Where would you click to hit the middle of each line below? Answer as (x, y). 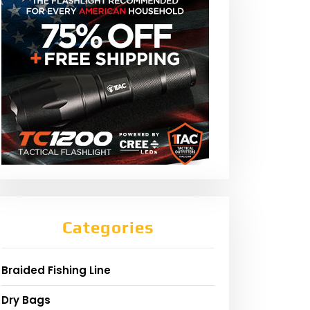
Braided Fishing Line (56, 271)
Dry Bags (26, 300)
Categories (108, 228)
